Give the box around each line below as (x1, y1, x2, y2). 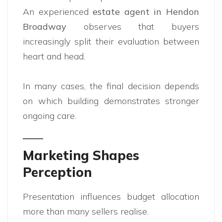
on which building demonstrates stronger (23, 95, 199, 107)
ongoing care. (23, 110, 76, 122)
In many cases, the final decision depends (23, 80, 199, 92)
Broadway (23, 21, 66, 33)
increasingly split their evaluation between (23, 36, 199, 48)
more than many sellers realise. (23, 206, 149, 218)
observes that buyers (66, 21, 199, 33)
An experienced (23, 6, 93, 18)
